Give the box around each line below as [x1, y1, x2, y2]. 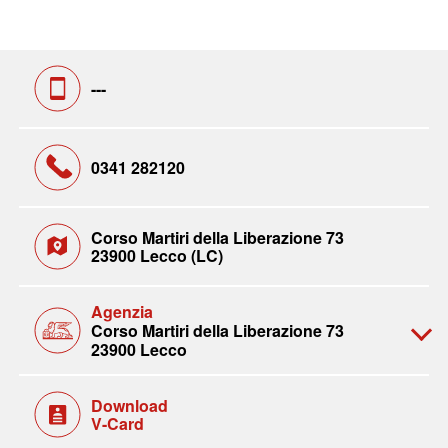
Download [90, 393, 168, 417]
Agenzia [90, 300, 153, 323]
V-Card [90, 411, 144, 435]
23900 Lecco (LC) [90, 243, 223, 267]
